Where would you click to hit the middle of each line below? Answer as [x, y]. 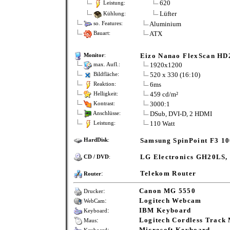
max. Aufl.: [106, 65]
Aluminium [165, 24]
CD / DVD [96, 157]
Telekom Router [168, 173]
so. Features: [107, 24]
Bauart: [101, 33]
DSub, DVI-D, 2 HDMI [181, 114]
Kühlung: [113, 13]
